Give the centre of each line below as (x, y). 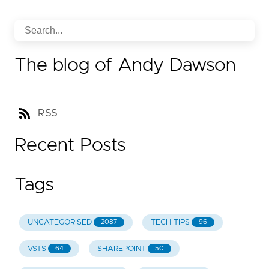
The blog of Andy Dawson (125, 65)
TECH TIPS (170, 222)
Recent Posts (70, 145)
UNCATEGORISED (59, 222)
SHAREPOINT (121, 249)
